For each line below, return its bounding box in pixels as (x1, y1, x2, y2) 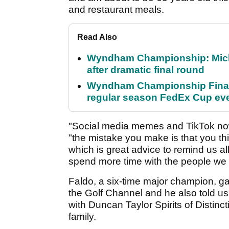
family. (68, 211, 96, 222)
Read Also (77, 33, 117, 42)
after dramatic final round (87, 64, 204, 76)
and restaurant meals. (68, 4, 164, 15)
